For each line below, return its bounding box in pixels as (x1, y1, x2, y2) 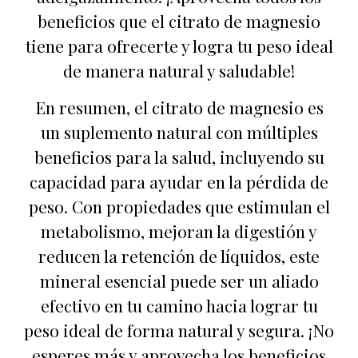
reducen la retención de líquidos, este (38, 244, 320, 267)
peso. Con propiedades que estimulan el (28, 194, 330, 217)
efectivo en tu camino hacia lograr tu (40, 293, 318, 316)
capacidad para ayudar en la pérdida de (30, 169, 328, 193)
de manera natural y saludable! (63, 59, 295, 82)
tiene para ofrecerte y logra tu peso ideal (25, 34, 333, 58)
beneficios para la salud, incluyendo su (34, 145, 324, 168)
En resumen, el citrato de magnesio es (34, 95, 324, 118)
